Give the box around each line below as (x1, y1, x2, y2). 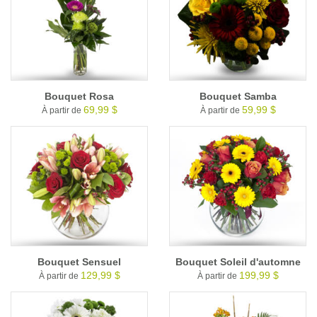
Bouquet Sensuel (38, 256, 121, 268)
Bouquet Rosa (45, 91, 114, 103)
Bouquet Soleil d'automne (175, 256, 301, 268)
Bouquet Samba (199, 91, 277, 103)
